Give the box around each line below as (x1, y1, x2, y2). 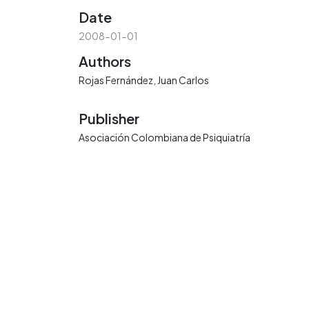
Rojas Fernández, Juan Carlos (79, 74, 209, 87)
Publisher (79, 110, 139, 128)
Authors (79, 52, 131, 70)
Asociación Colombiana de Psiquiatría (79, 131, 250, 144)
